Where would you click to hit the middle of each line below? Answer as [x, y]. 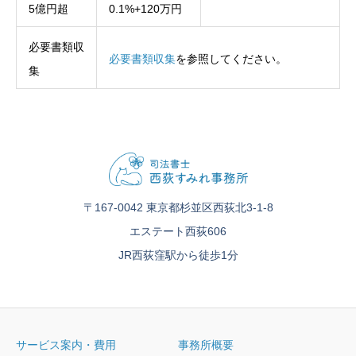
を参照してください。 [231, 58]
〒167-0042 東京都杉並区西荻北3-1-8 [178, 207]
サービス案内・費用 [66, 345]
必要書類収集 [142, 58]
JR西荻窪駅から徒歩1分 [178, 255]
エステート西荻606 [178, 231]
